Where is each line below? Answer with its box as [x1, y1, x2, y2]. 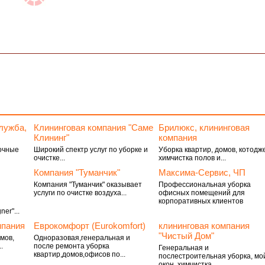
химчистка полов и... [159, 154, 227, 162]
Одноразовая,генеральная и [33, 234, 130, 242]
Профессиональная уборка [159, 180, 251, 189]
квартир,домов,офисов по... [33, 250, 125, 258]
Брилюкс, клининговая [159, 122, 250, 132]
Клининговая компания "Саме [33, 122, 153, 132]
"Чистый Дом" [159, 231, 215, 241]
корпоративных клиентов [159, 197, 244, 205]
